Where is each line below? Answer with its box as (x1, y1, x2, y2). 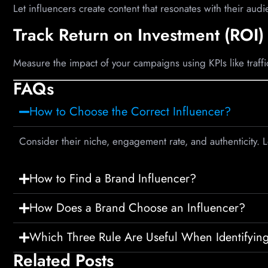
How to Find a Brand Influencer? (29, 169, 196, 187)
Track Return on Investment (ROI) (13, 22, 264, 47)
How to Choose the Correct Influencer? (29, 103, 231, 121)
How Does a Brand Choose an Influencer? (29, 199, 245, 217)
